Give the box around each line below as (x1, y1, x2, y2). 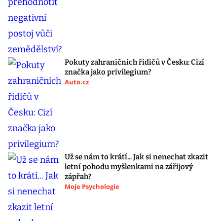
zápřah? (65, 172, 92, 182)
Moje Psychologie (65, 182, 119, 191)
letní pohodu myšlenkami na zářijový (65, 162, 193, 172)
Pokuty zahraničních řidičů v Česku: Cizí (65, 58, 204, 67)
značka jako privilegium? (65, 68, 151, 77)
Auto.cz (65, 77, 89, 87)
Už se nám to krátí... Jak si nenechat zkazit (65, 152, 208, 162)
